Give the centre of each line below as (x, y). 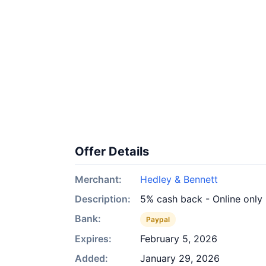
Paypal (158, 219)
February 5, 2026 (179, 239)
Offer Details (112, 151)
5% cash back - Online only (201, 199)
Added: (91, 258)
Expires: (93, 239)
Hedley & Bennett (179, 179)
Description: (103, 199)
